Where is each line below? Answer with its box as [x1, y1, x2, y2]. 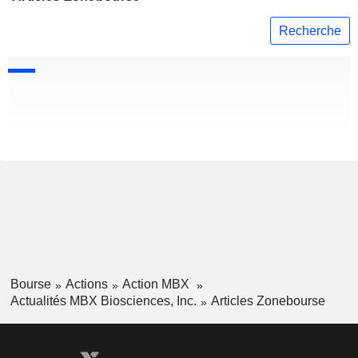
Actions [65, 277, 108, 292]
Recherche [279, 23, 341, 38]
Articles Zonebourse [210, 293, 325, 308]
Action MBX [121, 277, 193, 292]
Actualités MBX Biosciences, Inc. [10, 293, 197, 308]
